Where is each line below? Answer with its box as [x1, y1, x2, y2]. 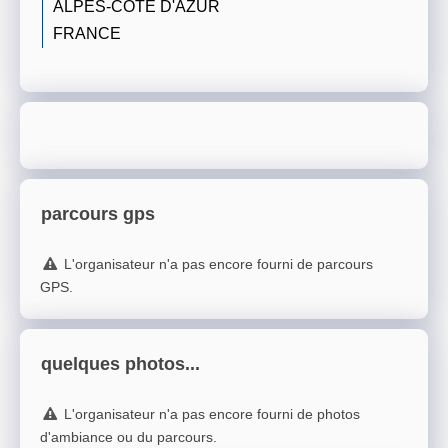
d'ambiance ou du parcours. [40, 429, 217, 446]
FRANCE [53, 23, 121, 42]
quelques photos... [41, 354, 200, 375]
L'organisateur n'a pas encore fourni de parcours [63, 256, 373, 273]
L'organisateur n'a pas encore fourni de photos [63, 406, 360, 423]
